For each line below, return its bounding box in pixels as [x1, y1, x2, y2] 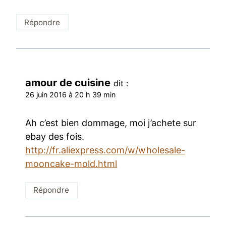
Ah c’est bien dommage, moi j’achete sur [25, 117, 196, 128]
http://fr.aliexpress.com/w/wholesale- [25, 144, 185, 155]
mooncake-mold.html [25, 158, 118, 169]
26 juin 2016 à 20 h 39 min [25, 90, 116, 99]
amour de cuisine [25, 76, 111, 89]
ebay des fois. [25, 131, 85, 142]
